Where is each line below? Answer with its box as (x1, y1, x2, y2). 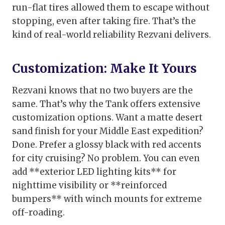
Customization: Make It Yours (12, 61, 197, 77)
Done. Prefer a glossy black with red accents (12, 139, 201, 151)
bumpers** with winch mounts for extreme (12, 193, 202, 205)
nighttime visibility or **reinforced (12, 180, 167, 191)
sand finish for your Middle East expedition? (12, 126, 203, 137)
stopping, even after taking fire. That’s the (12, 16, 196, 27)
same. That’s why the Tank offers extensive (12, 98, 200, 110)
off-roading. (12, 207, 65, 218)
